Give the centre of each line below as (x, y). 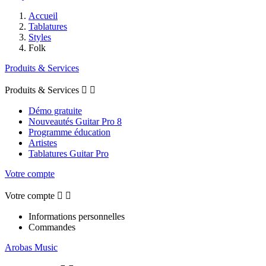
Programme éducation (69, 132)
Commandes (52, 227)
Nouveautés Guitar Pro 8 (75, 122)
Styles (40, 37)
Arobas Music (31, 248)
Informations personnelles (77, 217)
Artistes (43, 143)
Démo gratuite (55, 111)
